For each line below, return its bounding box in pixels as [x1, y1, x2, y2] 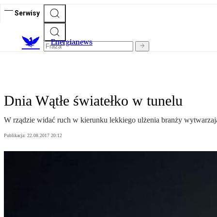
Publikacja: [4, 133, 27, 139]
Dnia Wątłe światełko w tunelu [4, 93, 183, 109]
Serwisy [15, 9, 40, 17]
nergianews [55, 37, 93, 47]
